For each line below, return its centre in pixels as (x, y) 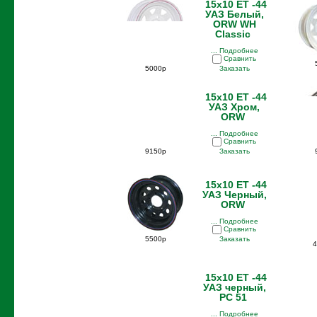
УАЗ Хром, (235, 107)
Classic (233, 34)
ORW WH (234, 24)
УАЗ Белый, (234, 14)
